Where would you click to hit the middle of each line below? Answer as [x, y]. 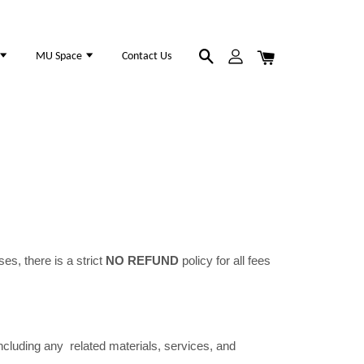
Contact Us [147, 57]
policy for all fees [225, 261]
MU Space [61, 57]
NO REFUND [142, 261]
